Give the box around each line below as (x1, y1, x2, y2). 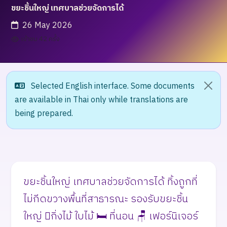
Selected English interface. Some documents (29, 79, 195, 93)
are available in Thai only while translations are (15, 93, 188, 107)
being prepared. (15, 106, 73, 121)
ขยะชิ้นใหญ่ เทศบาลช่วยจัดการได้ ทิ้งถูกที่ (23, 173, 198, 191)
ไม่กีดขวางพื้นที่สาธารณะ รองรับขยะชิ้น (23, 191, 188, 208)
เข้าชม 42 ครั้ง (21, 33, 60, 45)
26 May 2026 (22, 18, 72, 32)
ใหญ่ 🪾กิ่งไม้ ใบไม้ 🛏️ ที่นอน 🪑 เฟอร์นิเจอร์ (23, 208, 198, 225)
